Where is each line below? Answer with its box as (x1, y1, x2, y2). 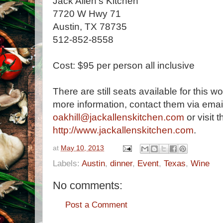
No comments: (53, 179, 122, 192)
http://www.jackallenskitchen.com (53, 125, 194, 135)
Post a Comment (65, 200, 127, 210)
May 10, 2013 (61, 144, 104, 152)
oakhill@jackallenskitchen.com (53, 112, 184, 122)
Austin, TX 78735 (53, 21, 127, 32)
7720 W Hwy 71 (53, 8, 121, 19)
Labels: (53, 158, 82, 168)
